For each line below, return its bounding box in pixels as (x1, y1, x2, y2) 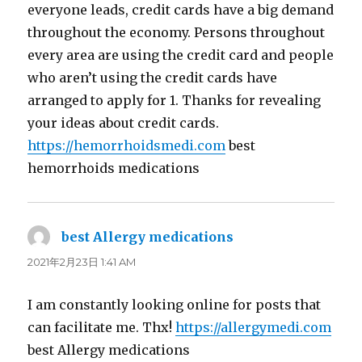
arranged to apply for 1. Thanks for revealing (27, 91, 322, 108)
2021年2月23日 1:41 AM (27, 255, 137, 268)
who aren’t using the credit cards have (27, 69, 278, 86)
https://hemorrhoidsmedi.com (27, 137, 226, 154)
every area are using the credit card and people (27, 46, 335, 63)
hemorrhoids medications (27, 159, 200, 176)
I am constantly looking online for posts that (27, 296, 322, 313)
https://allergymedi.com (175, 318, 332, 335)
